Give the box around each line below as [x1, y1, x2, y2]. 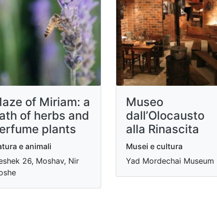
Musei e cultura [126, 141, 183, 151]
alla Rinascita [126, 122, 199, 136]
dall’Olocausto [126, 108, 204, 123]
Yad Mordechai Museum [126, 155, 214, 166]
